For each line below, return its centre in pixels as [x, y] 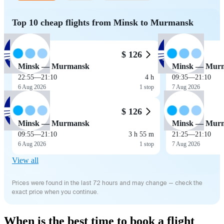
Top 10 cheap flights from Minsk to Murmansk [103, 22]
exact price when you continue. [55, 192]
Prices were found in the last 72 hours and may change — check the [107, 183]
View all [25, 160]
